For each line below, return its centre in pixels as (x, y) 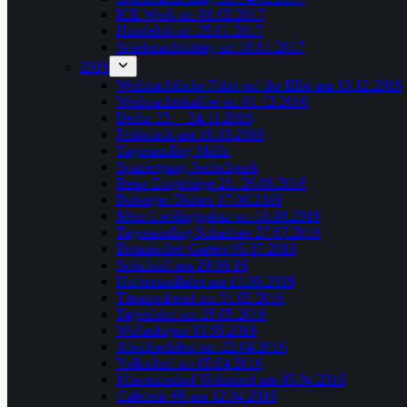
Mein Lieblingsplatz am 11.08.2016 (218, 216)
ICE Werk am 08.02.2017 (190, 14)
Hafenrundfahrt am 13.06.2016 (205, 281)
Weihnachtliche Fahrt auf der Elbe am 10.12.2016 (259, 85)
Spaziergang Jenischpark (187, 167)
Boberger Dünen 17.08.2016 (199, 199)
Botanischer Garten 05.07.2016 (206, 248)
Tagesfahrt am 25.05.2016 (191, 314)
